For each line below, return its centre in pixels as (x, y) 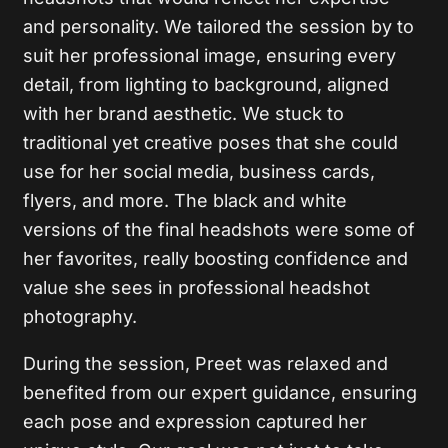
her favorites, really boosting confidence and (216, 259)
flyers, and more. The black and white (185, 201)
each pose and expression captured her (195, 422)
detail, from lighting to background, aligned (206, 85)
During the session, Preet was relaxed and (206, 364)
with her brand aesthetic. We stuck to (184, 114)
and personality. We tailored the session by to (219, 27)
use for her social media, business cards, (199, 172)
